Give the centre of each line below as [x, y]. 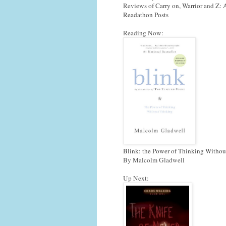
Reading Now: [143, 33]
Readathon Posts [146, 14]
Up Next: [136, 178]
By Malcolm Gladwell [154, 160]
